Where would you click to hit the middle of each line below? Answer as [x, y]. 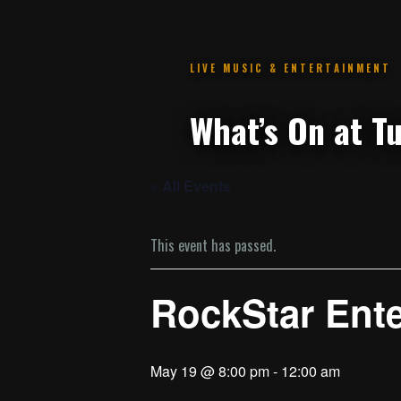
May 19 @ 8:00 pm [210, 371]
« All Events [191, 186]
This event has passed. [213, 246]
